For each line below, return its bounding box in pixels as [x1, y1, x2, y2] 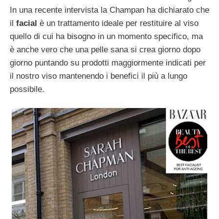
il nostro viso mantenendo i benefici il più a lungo [10, 71, 187, 81]
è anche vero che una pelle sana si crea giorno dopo [10, 44, 200, 54]
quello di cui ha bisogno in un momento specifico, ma [10, 31, 203, 41]
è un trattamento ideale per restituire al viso [37, 18, 198, 28]
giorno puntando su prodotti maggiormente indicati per [10, 58, 206, 67]
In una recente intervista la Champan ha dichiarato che [10, 5, 209, 15]
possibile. [10, 84, 44, 94]
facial [16, 18, 37, 28]
